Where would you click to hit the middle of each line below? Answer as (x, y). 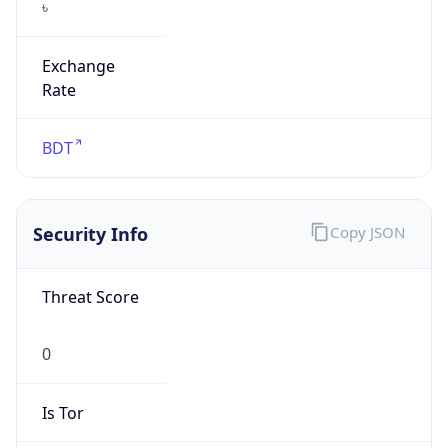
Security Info (90, 224)
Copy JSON (367, 223)
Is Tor (62, 403)
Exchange (78, 56)
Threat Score (90, 288)
